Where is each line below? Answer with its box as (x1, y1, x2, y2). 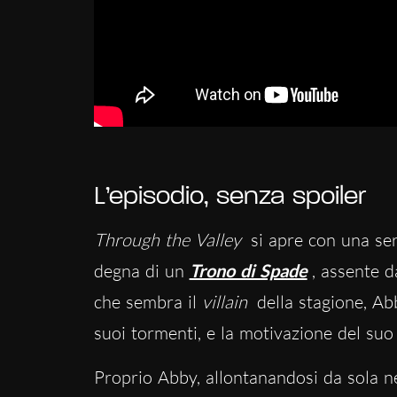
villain (201, 290, 247, 313)
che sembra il (93, 290, 202, 313)
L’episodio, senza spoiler (93, 183, 366, 211)
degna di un (93, 259, 190, 282)
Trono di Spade (189, 259, 307, 281)
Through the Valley (93, 228, 246, 251)
